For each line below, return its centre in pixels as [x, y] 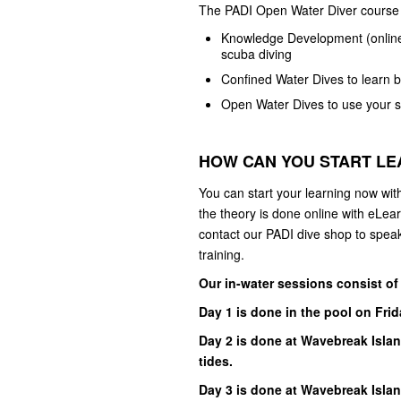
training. [222, 255]
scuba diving [256, 54]
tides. [216, 361]
